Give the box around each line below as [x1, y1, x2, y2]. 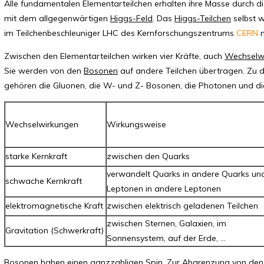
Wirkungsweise [107, 119, 166, 130]
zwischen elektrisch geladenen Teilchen [107, 200, 258, 211]
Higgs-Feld [110, 13, 153, 24]
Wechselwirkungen [5, 119, 78, 130]
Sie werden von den [4, 65, 84, 76]
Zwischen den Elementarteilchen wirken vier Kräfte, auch [4, 51, 225, 61]
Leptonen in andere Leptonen [107, 183, 221, 194]
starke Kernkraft [5, 151, 67, 161]
